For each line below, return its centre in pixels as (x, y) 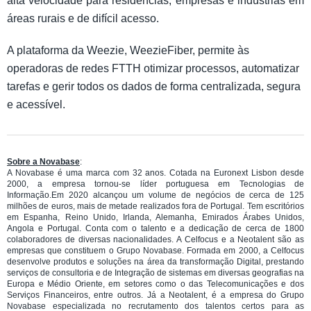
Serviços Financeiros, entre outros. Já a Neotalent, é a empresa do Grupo (155, 295)
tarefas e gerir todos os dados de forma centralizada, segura (154, 86)
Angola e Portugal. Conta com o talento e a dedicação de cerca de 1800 (155, 228)
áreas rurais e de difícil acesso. (83, 18)
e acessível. (36, 104)
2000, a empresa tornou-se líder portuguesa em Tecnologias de (155, 184)
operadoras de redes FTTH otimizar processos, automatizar (153, 68)
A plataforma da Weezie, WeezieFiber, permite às (128, 50)
